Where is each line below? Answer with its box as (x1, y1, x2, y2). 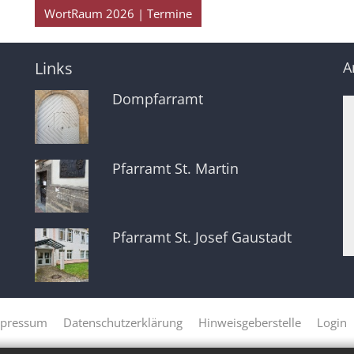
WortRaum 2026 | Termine (44, 6, 192, 22)
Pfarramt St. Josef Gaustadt (111, 228, 292, 247)
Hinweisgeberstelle (198, 314, 301, 330)
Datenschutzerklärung (63, 314, 183, 330)
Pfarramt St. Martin (111, 158, 239, 178)
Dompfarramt (111, 89, 203, 109)
